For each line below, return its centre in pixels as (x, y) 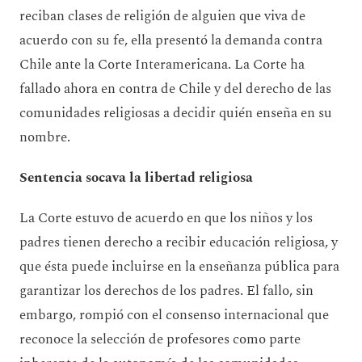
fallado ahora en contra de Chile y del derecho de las (175, 88)
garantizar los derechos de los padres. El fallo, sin (166, 290)
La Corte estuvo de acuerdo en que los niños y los (166, 218)
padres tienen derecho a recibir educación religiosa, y (179, 242)
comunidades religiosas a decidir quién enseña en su (176, 113)
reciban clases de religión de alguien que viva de (162, 16)
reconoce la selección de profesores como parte (160, 339)
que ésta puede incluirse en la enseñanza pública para (179, 266)
